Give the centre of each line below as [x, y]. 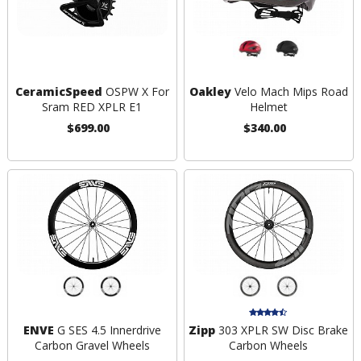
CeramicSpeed [58, 92]
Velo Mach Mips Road [289, 92]
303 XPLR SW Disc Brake [282, 330]
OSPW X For [135, 92]
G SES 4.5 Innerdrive [107, 330]
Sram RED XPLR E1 [92, 107]
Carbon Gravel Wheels [92, 345]
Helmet [268, 107]
